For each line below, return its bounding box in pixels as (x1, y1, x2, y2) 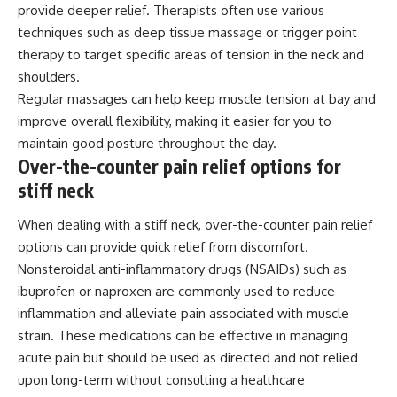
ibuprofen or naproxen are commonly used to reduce (18, 283, 335, 300)
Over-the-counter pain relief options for (18, 153, 341, 178)
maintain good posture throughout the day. (18, 134, 276, 152)
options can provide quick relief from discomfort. (18, 238, 308, 256)
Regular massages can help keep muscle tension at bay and (18, 90, 376, 107)
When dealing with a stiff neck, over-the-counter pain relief (18, 216, 372, 234)
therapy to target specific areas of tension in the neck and (18, 45, 364, 63)
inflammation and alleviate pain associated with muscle (18, 305, 349, 323)
